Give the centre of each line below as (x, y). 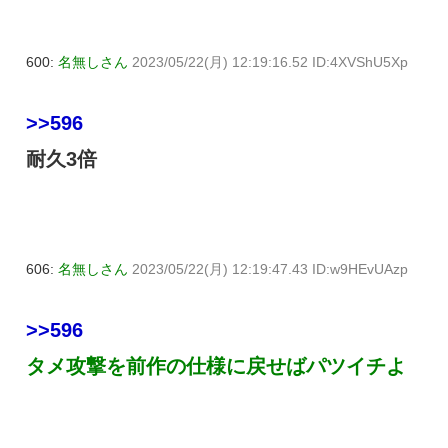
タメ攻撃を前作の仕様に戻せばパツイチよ (216, 366)
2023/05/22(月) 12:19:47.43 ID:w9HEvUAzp (270, 269)
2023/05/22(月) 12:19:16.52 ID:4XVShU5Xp (270, 62)
